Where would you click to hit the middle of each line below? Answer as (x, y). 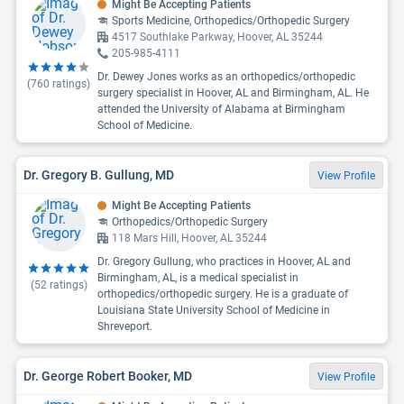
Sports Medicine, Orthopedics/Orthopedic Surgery (231, 21)
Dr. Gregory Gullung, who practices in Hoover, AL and (224, 262)
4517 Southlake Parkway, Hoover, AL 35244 (217, 37)
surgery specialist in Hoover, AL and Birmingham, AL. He (233, 93)
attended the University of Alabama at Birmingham (221, 109)
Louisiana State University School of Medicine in (214, 310)
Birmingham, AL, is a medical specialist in (198, 278)
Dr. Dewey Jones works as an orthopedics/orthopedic (226, 77)
